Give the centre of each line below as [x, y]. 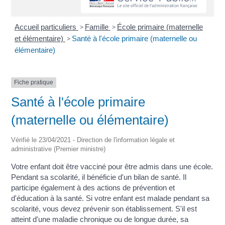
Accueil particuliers [46, 27]
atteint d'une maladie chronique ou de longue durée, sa [100, 219]
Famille [97, 27]
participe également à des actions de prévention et [93, 187]
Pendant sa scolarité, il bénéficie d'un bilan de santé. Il [99, 177]
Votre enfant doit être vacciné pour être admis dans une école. [112, 166]
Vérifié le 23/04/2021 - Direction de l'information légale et [93, 140]
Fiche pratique [34, 83]
